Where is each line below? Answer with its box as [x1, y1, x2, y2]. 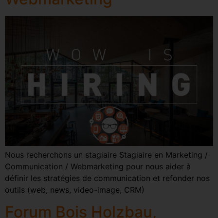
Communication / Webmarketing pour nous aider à [5, 162, 191, 172]
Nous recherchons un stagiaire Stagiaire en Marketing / [5, 150, 208, 160]
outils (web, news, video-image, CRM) [5, 185, 145, 195]
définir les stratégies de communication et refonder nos [5, 173, 210, 183]
